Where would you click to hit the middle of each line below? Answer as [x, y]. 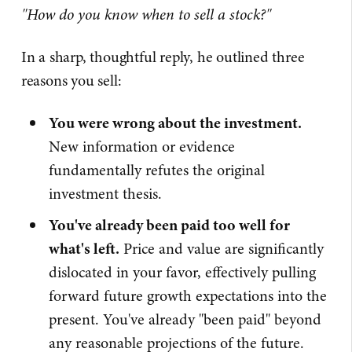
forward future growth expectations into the [188, 296]
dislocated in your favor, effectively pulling [183, 272]
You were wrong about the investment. [176, 123]
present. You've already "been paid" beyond [185, 319]
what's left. [84, 249]
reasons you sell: [71, 81]
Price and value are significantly [222, 249]
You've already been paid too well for [170, 225]
